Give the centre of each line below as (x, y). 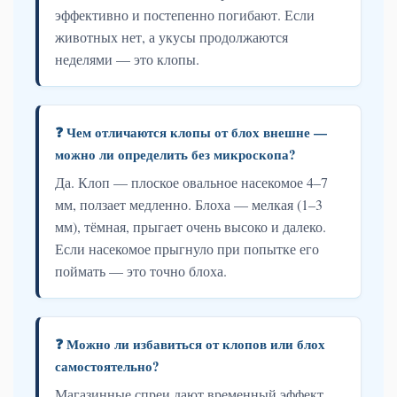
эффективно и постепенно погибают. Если (185, 14)
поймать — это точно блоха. (141, 270)
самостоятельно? (107, 366)
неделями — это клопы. (127, 58)
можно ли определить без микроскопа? (175, 154)
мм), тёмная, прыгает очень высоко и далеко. (191, 226)
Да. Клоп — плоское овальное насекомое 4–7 (191, 182)
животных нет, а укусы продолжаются (171, 36)
